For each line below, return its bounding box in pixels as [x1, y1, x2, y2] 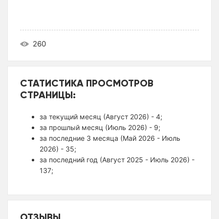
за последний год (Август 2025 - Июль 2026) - [40, 155, 195, 164]
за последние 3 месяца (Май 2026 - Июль [40, 133, 180, 142]
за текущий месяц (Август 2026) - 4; [40, 112, 162, 121]
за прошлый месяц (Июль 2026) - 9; [40, 123, 160, 131]
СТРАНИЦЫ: [20, 88, 76, 101]
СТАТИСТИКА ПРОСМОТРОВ [20, 76, 153, 89]
